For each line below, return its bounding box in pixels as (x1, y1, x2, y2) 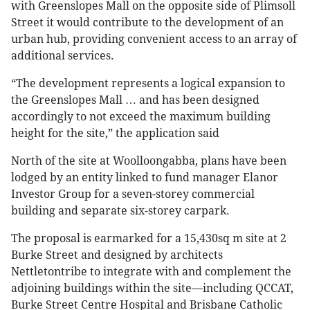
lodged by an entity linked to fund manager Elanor (11, 171, 278, 185)
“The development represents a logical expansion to (11, 77, 285, 91)
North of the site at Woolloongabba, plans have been (11, 154, 286, 168)
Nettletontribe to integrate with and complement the (11, 265, 291, 279)
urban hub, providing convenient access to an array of (11, 33, 297, 46)
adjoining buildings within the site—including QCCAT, (11, 282, 293, 295)
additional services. (11, 49, 114, 63)
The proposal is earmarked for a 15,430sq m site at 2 (11, 232, 286, 246)
